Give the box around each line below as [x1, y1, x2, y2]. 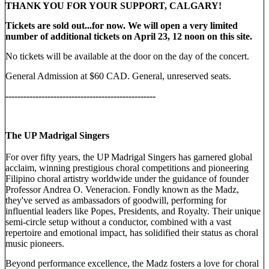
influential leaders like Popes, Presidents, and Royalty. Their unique [5, 206, 261, 217]
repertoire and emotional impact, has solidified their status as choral [5, 228, 258, 238]
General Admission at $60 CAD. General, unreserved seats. [5, 71, 234, 82]
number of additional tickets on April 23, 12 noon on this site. [5, 31, 255, 42]
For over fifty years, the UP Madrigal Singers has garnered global [5, 152, 252, 163]
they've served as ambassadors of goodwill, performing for [5, 195, 226, 206]
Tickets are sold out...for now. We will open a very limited [5, 20, 238, 31]
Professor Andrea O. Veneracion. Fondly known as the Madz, [5, 184, 239, 195]
